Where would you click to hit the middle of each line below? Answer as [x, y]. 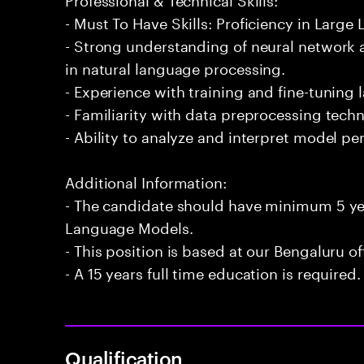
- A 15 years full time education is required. [213, 271]
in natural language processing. [175, 67]
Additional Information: [146, 180]
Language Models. [129, 226]
